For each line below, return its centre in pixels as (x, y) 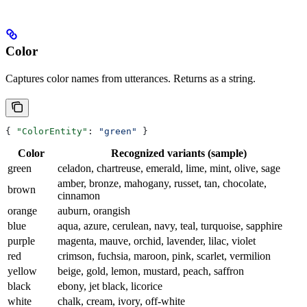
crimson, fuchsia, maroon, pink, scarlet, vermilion (164, 256)
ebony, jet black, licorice (110, 286)
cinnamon (79, 195)
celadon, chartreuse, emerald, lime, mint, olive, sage (169, 168)
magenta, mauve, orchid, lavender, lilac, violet (157, 241)
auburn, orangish (94, 210)
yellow (22, 271)
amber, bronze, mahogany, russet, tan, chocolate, (162, 183)
